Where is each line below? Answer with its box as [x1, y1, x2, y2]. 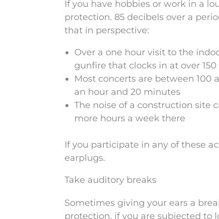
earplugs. [65, 153, 105, 163]
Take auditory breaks [65, 175, 156, 185]
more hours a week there [74, 113, 185, 124]
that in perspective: [65, 25, 149, 36]
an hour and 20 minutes [74, 87, 180, 97]
